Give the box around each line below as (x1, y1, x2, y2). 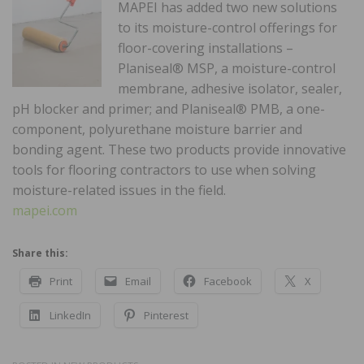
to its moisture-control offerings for (118, 18, 337, 37)
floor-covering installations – (118, 38, 293, 57)
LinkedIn (50, 307, 91, 323)
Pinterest (144, 307, 188, 323)
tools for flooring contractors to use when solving (12, 160, 316, 179)
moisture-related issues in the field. (12, 180, 226, 199)
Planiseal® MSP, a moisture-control (118, 58, 336, 77)
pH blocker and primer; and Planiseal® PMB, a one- (12, 99, 325, 118)
